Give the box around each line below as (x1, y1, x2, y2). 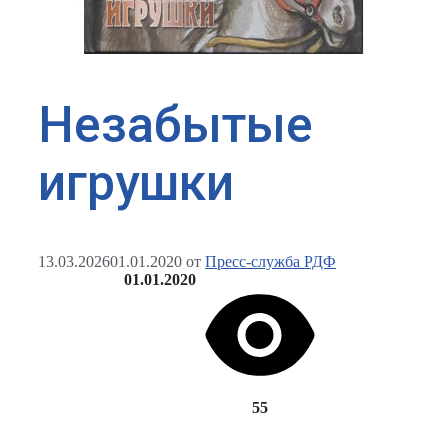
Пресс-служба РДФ (205, 253, 336, 271)
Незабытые (38, 95, 313, 154)
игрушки (38, 153, 234, 212)
